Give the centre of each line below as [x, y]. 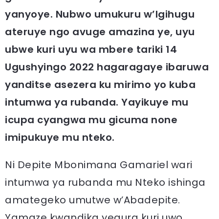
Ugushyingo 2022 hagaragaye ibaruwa [107, 67]
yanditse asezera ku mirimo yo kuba [100, 84]
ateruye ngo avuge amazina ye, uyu [100, 32]
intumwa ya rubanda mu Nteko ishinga [105, 182]
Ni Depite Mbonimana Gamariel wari [99, 164]
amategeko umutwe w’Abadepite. [93, 200]
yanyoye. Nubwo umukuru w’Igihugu [100, 14]
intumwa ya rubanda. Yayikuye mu [97, 102]
